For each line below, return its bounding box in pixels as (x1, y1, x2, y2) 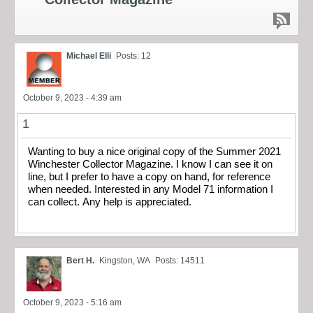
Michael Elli (66, 50, 111, 61)
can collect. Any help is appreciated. (28, 196, 194, 208)
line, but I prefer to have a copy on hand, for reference (28, 170, 270, 182)
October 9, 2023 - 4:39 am (23, 92, 122, 103)
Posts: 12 (116, 50, 151, 61)
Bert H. (66, 256, 94, 266)
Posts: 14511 (155, 256, 205, 266)
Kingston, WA (99, 256, 150, 266)
